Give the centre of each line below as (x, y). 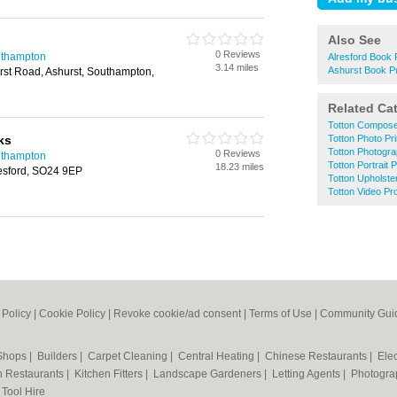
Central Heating (218, 356)
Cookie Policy (72, 314)
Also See (354, 40)
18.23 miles (240, 167)
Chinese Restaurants (317, 356)
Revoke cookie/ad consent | (181, 314)
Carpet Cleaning (129, 356)
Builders (58, 356)
